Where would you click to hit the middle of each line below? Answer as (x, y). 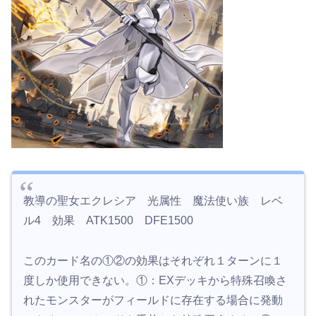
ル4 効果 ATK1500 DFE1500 (108, 220)
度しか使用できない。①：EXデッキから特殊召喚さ (155, 280)
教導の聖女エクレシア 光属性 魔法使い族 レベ (153, 200)
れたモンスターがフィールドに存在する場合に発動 (153, 300)
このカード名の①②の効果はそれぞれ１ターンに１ (153, 260)
